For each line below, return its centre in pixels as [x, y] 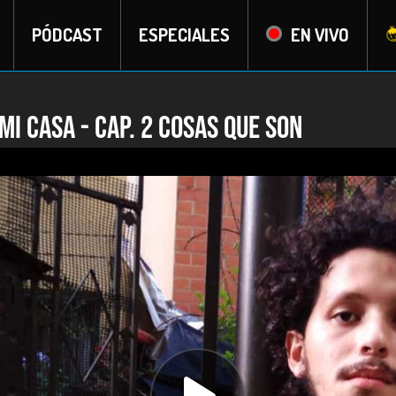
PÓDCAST [67, 34]
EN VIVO [320, 34]
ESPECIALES [184, 34]
